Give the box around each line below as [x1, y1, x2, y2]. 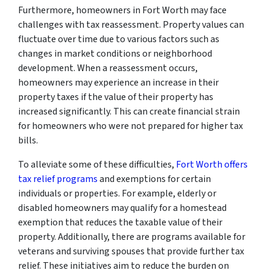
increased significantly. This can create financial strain [18, 104, 240, 118]
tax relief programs [18, 172, 98, 186]
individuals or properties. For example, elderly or [18, 186, 216, 200]
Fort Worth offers [176, 157, 248, 171]
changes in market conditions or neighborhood [18, 46, 212, 60]
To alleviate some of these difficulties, [18, 157, 176, 171]
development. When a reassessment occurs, [18, 61, 198, 75]
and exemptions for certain [98, 172, 211, 186]
